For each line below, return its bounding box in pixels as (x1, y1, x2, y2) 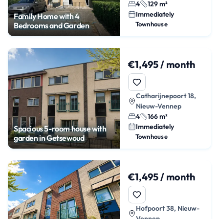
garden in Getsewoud (14, 132, 85, 143)
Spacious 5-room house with (14, 123, 107, 133)
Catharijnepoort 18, (135, 91, 196, 100)
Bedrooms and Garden (14, 20, 89, 30)
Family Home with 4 (14, 11, 80, 21)
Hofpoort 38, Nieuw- (135, 203, 199, 213)
